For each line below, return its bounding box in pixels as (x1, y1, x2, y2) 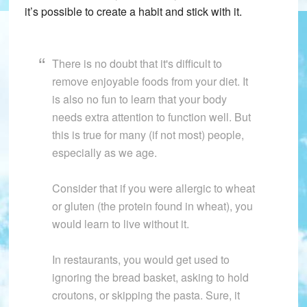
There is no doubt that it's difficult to (51, 56, 222, 72)
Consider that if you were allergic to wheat (51, 180, 255, 197)
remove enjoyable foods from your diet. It (51, 73, 248, 90)
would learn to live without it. (51, 216, 189, 232)
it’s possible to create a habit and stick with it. (24, 3, 242, 20)
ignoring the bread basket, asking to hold (51, 269, 249, 286)
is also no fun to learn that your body (51, 91, 227, 108)
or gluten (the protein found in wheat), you (51, 198, 253, 214)
